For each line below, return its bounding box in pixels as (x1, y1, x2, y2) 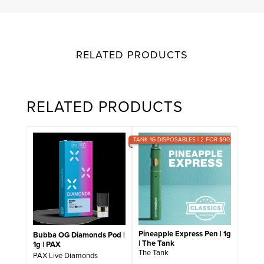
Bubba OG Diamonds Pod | (32, 229, 125, 241)
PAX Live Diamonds (32, 249, 98, 261)
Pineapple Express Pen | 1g (138, 227, 231, 239)
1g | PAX (32, 239, 61, 250)
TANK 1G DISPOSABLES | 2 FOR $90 (133, 135, 230, 144)
